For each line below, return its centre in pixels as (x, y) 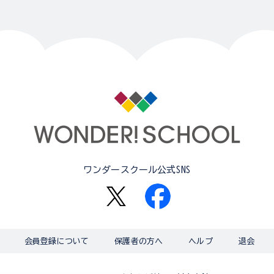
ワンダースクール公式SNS (137, 169)
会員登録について (57, 241)
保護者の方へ (139, 241)
